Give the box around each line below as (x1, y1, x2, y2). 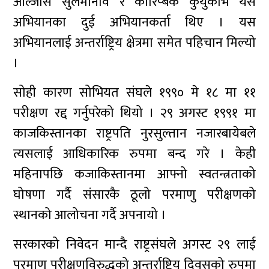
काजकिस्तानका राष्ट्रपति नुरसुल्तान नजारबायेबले (13, 122, 256, 145)
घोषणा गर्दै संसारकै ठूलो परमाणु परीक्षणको (13, 184, 256, 206)
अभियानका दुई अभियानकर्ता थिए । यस (13, 11, 256, 34)
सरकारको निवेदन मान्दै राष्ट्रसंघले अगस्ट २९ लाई (13, 234, 256, 256)
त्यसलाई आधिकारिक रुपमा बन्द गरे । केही (13, 143, 256, 165)
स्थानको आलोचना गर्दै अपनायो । (13, 204, 167, 226)
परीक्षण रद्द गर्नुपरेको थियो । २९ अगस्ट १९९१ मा (13, 102, 256, 124)
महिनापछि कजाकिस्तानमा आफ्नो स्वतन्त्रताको (13, 163, 256, 186)
